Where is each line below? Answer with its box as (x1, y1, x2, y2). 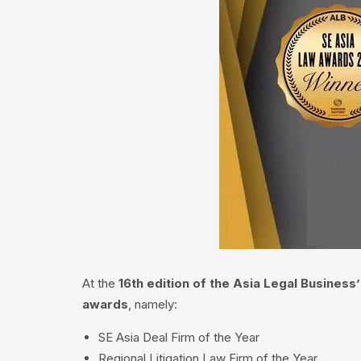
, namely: (128, 297, 177, 312)
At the (82, 276, 118, 291)
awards (82, 297, 128, 312)
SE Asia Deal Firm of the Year (98, 330, 259, 345)
